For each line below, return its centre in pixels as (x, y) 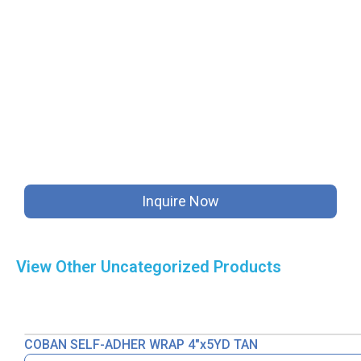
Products (245, 267)
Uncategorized (155, 267)
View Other (58, 267)
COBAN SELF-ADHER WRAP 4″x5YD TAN (141, 345)
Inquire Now (180, 201)
